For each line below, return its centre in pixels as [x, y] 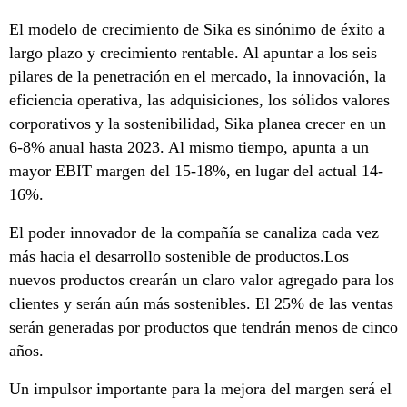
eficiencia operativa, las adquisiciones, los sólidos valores [199, 100]
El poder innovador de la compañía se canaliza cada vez [194, 233]
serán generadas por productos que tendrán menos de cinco [203, 327]
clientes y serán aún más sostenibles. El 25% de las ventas [201, 303]
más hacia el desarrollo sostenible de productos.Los [179, 256]
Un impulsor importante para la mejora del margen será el [200, 389]
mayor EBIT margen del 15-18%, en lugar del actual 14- [196, 171]
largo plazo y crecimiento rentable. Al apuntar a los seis [193, 53]
